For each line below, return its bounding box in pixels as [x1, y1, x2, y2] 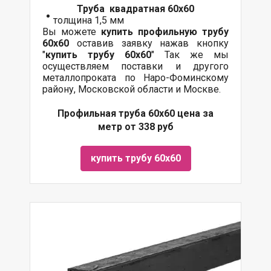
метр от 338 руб [97, 121, 174, 132]
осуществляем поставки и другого [42, 60, 229, 72]
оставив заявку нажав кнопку [69, 38, 229, 49]
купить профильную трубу [96, 26, 229, 38]
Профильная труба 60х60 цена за [57, 108, 214, 119]
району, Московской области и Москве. [42, 83, 221, 95]
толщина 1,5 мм [53, 15, 124, 26]
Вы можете [42, 26, 96, 38]
